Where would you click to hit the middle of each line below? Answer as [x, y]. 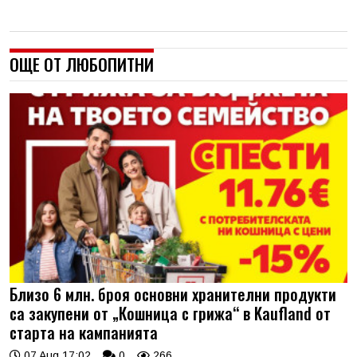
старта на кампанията [84, 332]
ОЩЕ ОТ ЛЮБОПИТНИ [82, 64]
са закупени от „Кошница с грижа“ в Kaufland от [170, 313]
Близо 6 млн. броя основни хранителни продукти [173, 294]
